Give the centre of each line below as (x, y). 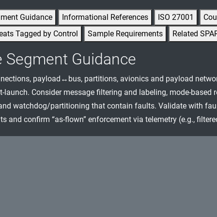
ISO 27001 (176, 17)
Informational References (105, 17)
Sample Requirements (125, 34)
